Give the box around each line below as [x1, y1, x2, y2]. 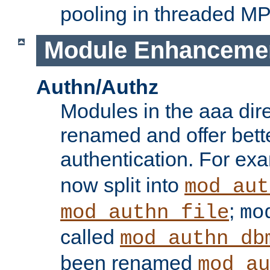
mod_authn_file [60, 201, 229, 225]
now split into [60, 174, 184, 197]
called [60, 225, 120, 249]
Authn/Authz [36, 75, 159, 99]
